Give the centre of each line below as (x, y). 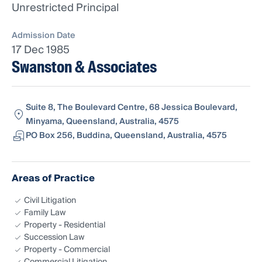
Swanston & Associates (84, 67)
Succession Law (54, 238)
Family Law (45, 213)
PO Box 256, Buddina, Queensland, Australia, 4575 (126, 136)
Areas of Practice (53, 179)
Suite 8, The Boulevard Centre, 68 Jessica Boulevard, (132, 108)
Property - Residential (65, 225)
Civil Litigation (50, 201)
